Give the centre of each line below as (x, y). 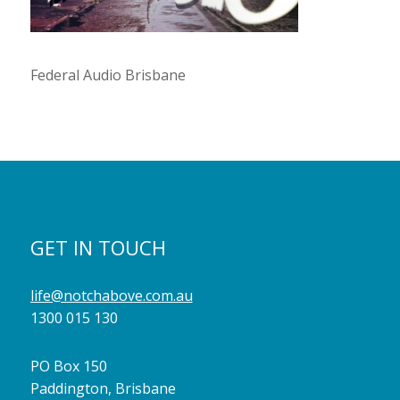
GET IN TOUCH (98, 247)
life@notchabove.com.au (111, 296)
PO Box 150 (68, 367)
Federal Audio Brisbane (108, 75)
